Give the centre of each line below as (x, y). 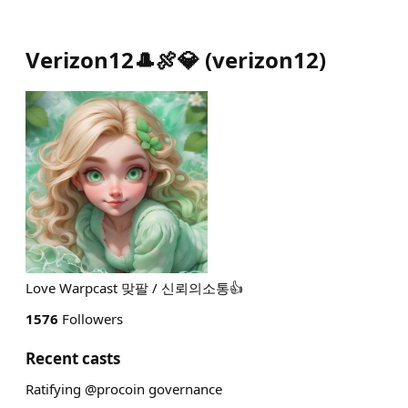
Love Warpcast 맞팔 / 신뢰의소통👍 (134, 288)
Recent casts (73, 358)
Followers (91, 319)
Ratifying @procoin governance (124, 389)
